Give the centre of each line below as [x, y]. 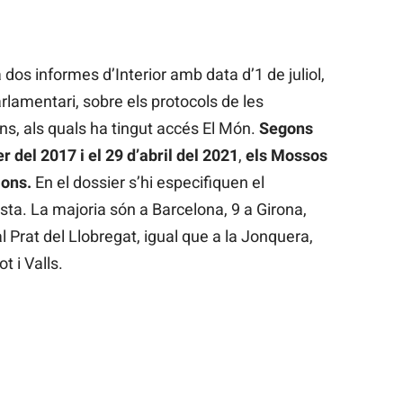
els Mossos [286, 155]
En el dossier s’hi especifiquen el [148, 182]
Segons [286, 128]
